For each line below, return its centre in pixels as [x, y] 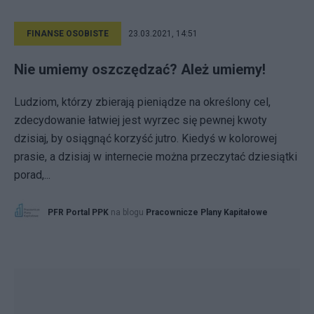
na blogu [128, 212]
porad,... [32, 175]
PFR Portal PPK [78, 212]
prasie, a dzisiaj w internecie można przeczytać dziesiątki [156, 157]
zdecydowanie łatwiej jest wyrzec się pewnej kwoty [141, 120]
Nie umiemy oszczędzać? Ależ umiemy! [140, 69]
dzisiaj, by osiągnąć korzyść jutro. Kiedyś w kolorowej [145, 138]
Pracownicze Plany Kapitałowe [207, 212]
